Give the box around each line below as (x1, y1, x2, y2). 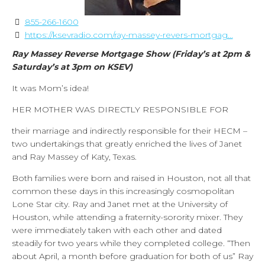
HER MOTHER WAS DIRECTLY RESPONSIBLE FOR (12, 104, 228, 115)
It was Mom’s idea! (12, 82, 89, 93)
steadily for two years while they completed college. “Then (12, 237, 250, 248)
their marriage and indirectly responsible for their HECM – (12, 125, 247, 136)
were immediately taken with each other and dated (12, 224, 222, 235)
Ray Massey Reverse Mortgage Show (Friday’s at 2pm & (12, 48, 250, 59)
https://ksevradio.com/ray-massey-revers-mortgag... (24, 30, 233, 40)
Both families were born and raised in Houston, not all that (12, 172, 251, 183)
